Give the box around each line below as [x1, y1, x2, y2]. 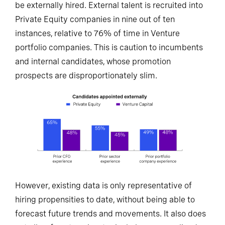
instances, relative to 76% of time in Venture [15, 29, 180, 39]
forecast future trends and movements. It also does [15, 208, 206, 218]
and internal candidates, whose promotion [15, 57, 171, 67]
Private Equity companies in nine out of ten [15, 15, 175, 25]
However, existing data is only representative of [15, 180, 192, 190]
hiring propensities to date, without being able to [15, 194, 195, 204]
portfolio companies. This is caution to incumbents [15, 43, 203, 53]
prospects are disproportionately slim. [15, 71, 157, 81]
